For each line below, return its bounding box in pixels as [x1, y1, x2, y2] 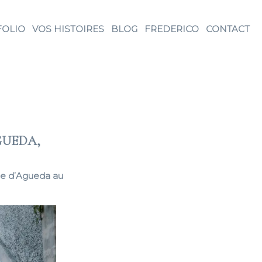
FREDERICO [144, 23, 199, 35]
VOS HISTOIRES [32, 23, 104, 35]
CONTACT [206, 23, 250, 35]
